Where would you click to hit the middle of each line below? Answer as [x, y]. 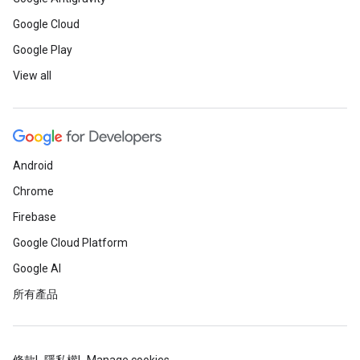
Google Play [43, 50]
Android [33, 166]
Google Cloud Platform [70, 243]
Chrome [33, 191]
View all [32, 76]
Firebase [35, 217]
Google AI [37, 268]
